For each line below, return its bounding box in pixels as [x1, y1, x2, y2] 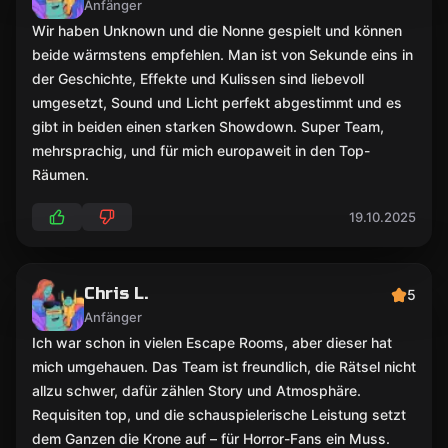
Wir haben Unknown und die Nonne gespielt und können [32, 22, 402, 39]
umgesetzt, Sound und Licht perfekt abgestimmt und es [32, 94, 402, 111]
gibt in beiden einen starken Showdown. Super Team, [32, 118, 384, 135]
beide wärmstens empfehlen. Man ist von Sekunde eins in [32, 46, 413, 63]
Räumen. [32, 166, 89, 183]
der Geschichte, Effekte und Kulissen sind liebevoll [32, 70, 364, 87]
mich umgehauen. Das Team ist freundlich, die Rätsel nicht [32, 358, 416, 375]
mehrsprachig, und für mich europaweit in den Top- [32, 142, 370, 159]
